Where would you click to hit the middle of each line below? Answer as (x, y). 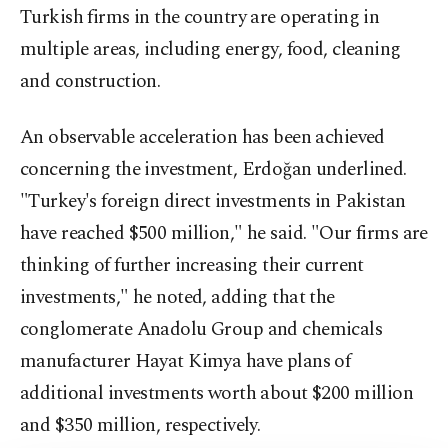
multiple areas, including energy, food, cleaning (210, 49)
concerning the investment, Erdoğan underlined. (213, 169)
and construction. (90, 81)
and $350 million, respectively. (140, 425)
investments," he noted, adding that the (177, 297)
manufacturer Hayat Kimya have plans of (185, 361)
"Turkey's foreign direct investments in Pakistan (213, 201)
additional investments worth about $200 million (217, 393)
